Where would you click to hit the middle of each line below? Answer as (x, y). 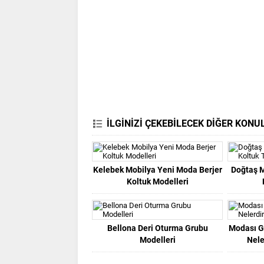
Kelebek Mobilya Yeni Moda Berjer (157, 169)
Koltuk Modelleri (157, 181)
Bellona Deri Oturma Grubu (157, 228)
